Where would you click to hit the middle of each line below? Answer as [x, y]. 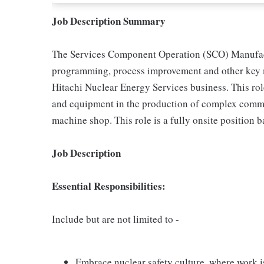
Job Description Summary [109, 21]
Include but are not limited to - [115, 219]
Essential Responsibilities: [109, 186]
